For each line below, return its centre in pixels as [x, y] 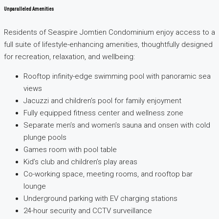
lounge [35, 186]
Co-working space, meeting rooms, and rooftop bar [108, 174]
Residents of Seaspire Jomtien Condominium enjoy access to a [109, 33]
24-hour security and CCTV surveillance [88, 211]
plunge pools [45, 138]
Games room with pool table [70, 150]
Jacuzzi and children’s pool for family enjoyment [102, 101]
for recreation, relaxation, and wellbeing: [69, 57]
